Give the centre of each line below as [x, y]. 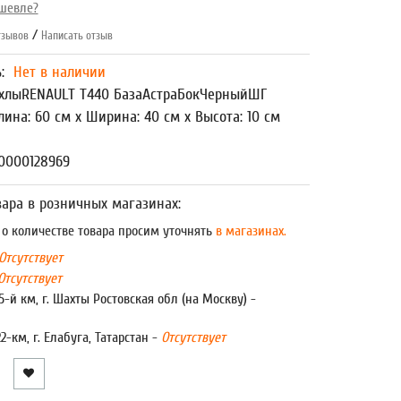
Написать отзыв [77, 35]
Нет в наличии [59, 72]
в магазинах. [249, 231]
